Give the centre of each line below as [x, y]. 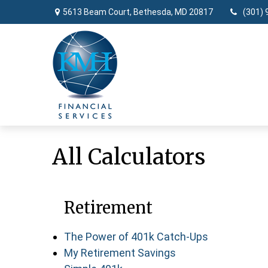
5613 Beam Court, [98, 12]
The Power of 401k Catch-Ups [136, 237]
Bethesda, [153, 12]
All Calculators [129, 157]
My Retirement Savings [120, 253]
